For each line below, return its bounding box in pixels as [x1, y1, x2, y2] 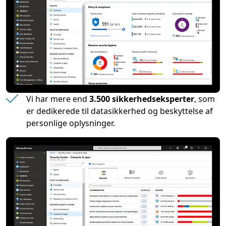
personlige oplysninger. [26, 118, 115, 129]
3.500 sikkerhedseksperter [89, 93, 194, 105]
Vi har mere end [26, 93, 89, 105]
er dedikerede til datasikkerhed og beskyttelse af [26, 105, 213, 117]
